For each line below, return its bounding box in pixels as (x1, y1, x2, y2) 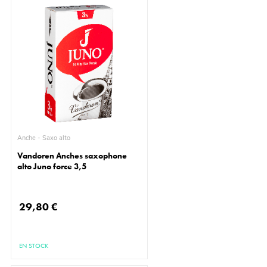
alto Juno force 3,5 (17, 161, 87, 172)
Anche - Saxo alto (42, 133, 71, 143)
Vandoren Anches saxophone (17, 150, 128, 162)
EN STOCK (19, 241, 49, 250)
